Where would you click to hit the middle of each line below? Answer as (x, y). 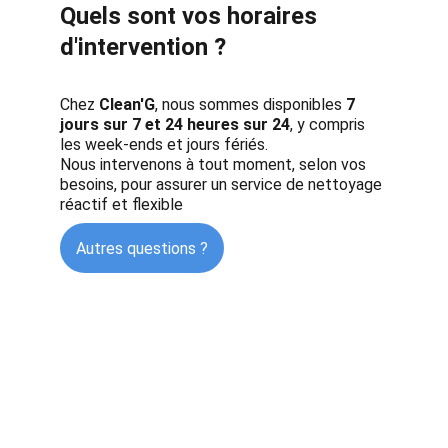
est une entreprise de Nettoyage (178, 401)
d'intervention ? (143, 47)
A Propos (101, 329)
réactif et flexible (121, 204)
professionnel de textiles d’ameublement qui (219, 425)
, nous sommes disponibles (250, 104)
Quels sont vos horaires (191, 16)
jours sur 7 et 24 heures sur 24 (175, 124)
